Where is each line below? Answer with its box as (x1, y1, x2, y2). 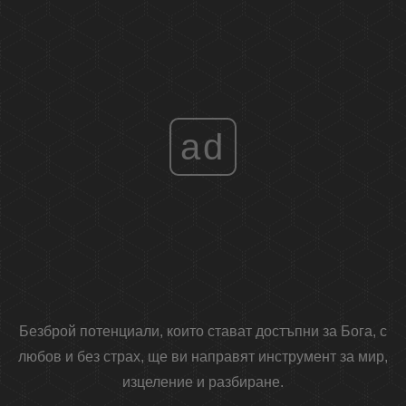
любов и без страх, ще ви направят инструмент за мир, (18, 349, 388, 365)
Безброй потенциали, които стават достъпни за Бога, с (19, 324, 387, 340)
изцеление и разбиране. (122, 374, 284, 391)
